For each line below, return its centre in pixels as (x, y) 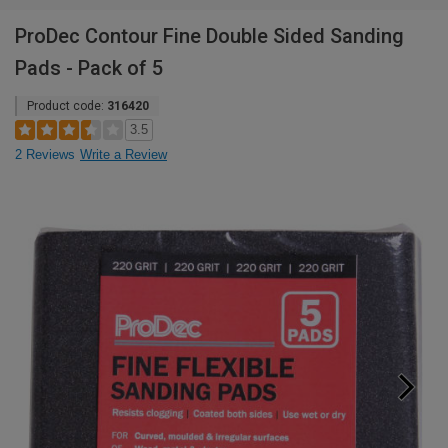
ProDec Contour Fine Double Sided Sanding (209, 36)
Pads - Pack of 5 (89, 68)
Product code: (67, 106)
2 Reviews (45, 154)
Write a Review (123, 154)
